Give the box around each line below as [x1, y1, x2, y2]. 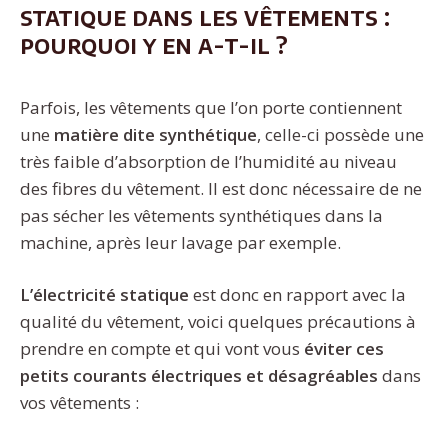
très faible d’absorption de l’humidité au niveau [20, 149, 397, 173]
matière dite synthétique [54, 122, 257, 146]
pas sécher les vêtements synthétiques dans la [20, 203, 383, 227]
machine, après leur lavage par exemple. [20, 230, 341, 254]
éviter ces [300, 337, 384, 361]
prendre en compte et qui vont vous [20, 337, 300, 361]
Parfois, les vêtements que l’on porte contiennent [20, 95, 402, 119]
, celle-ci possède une [257, 122, 424, 146]
